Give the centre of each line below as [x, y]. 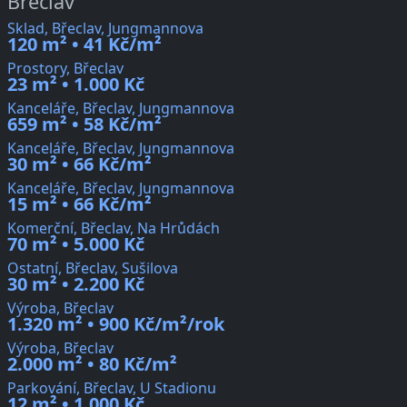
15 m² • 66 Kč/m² [79, 204]
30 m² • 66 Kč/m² [79, 164]
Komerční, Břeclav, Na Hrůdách [114, 228]
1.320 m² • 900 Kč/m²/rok [116, 324]
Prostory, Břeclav [65, 69]
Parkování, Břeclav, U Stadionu [112, 388]
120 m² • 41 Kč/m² [84, 45]
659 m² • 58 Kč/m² [84, 124]
